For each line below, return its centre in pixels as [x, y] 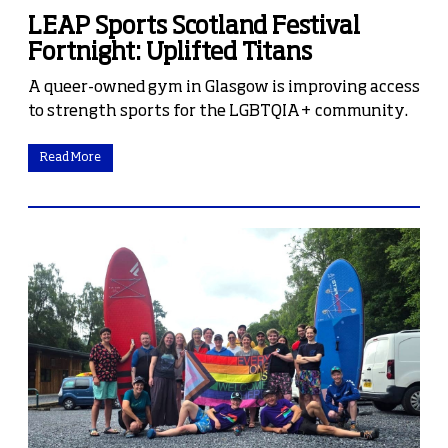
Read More [70, 157]
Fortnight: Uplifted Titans [170, 52]
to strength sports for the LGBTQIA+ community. [218, 111]
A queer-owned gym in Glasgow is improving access [224, 87]
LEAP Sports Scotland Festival [194, 26]
